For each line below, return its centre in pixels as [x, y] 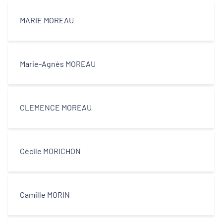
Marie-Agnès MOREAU [58, 64]
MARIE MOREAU [47, 20]
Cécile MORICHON [50, 151]
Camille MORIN [45, 194]
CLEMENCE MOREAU [56, 107]
